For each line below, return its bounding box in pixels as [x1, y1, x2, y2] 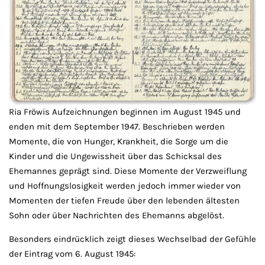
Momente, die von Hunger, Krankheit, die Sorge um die [9, 135, 228, 147]
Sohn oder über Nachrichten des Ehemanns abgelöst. [9, 209, 224, 221]
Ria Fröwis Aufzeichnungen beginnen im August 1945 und [9, 106, 241, 117]
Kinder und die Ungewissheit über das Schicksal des [9, 150, 222, 161]
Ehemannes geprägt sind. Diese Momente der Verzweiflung [9, 165, 247, 176]
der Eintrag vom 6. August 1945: [9, 248, 135, 259]
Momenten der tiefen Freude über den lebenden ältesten [9, 195, 240, 206]
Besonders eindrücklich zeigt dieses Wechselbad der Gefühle [9, 233, 256, 244]
